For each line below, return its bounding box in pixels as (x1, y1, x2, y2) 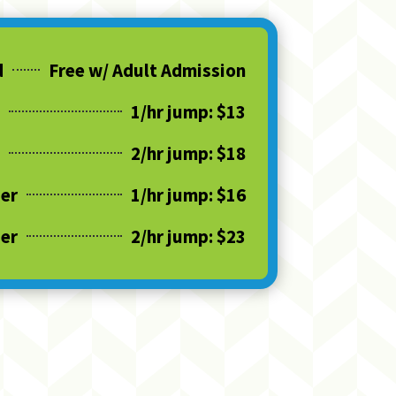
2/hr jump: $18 (130, 141, 246, 165)
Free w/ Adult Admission (48, 57, 246, 82)
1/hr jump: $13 (130, 99, 246, 124)
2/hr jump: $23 (130, 224, 246, 248)
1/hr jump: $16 (130, 182, 246, 207)
